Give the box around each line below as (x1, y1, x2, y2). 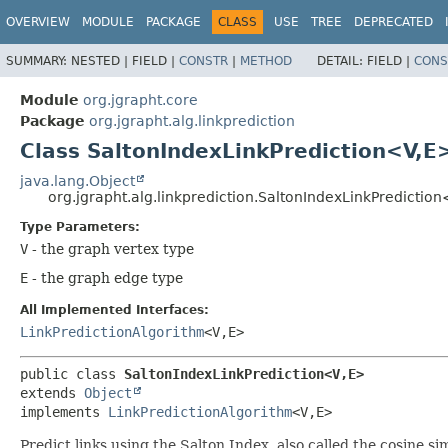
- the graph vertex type (28, 240, 194, 257)
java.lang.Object (20, 172, 135, 189)
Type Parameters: (20, 219, 140, 234)
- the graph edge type (28, 269, 183, 286)
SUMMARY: (6, 53, 71, 68)
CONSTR (179, 53, 228, 68)
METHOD (240, 53, 292, 68)
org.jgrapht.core (83, 91, 198, 108)
